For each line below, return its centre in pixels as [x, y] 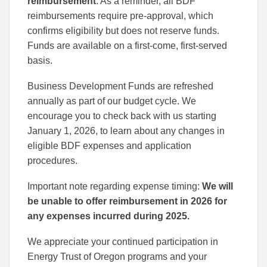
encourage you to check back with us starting [122, 116]
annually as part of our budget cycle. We [112, 101]
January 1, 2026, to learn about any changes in [126, 131]
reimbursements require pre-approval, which [120, 15]
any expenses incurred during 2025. [108, 216]
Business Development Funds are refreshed [120, 86]
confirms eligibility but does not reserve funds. [123, 30]
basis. [40, 60]
